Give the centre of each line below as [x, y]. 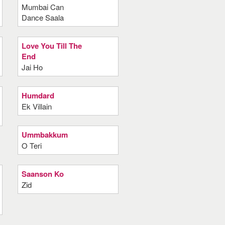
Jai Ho [32, 67]
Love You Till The [51, 46]
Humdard [38, 95]
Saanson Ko [42, 174]
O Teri [31, 145]
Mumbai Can [42, 7]
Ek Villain [36, 106]
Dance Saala [42, 17]
